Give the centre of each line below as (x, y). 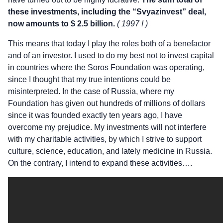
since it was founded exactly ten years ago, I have (95, 115)
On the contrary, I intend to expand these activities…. (100, 163)
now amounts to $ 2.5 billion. (61, 23)
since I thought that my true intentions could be (89, 79)
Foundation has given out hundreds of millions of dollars (107, 103)
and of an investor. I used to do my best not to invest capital (111, 55)
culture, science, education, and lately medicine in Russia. (110, 151)
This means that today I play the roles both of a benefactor (109, 43)
